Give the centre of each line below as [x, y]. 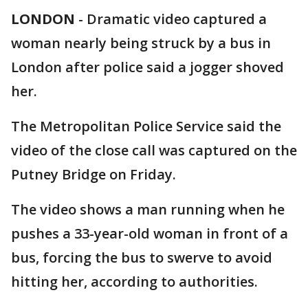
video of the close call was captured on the [154, 150]
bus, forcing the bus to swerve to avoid [142, 257]
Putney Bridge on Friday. [93, 174]
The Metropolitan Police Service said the [146, 126]
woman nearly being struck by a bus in [141, 43]
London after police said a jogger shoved [147, 67]
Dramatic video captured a [177, 19]
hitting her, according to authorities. [134, 282]
